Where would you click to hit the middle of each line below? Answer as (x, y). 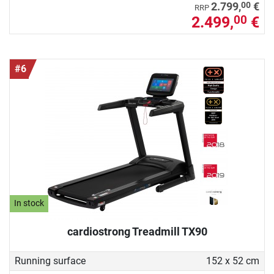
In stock (29, 204)
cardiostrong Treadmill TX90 (137, 231)
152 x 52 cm (232, 261)
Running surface (50, 261)
